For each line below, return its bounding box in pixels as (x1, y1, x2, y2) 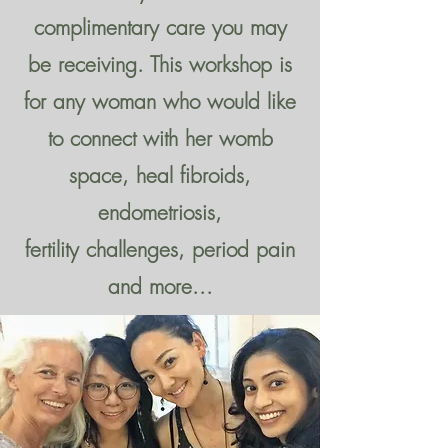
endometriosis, (98, 199, 222, 226)
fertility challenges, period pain (25, 236, 295, 263)
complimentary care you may (33, 14, 287, 41)
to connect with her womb (47, 125, 273, 152)
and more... (107, 273, 213, 300)
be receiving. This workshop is (28, 51, 292, 78)
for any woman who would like (24, 88, 296, 115)
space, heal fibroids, (69, 162, 251, 189)
